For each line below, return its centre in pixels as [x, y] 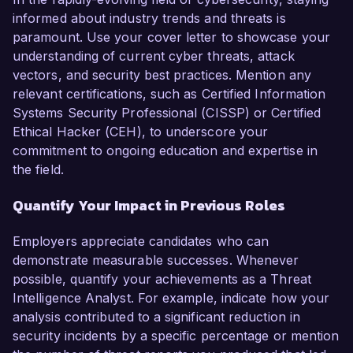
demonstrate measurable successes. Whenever [156, 260]
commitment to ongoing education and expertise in [165, 151]
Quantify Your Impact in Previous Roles [149, 206]
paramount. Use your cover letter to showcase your [171, 37]
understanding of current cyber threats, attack [154, 56]
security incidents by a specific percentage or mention [176, 336]
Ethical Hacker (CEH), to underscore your [141, 132]
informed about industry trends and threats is [149, 19]
